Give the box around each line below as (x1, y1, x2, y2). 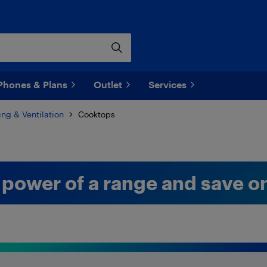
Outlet (94, 79, 122, 90)
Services (148, 79, 187, 90)
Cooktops (77, 109, 115, 119)
